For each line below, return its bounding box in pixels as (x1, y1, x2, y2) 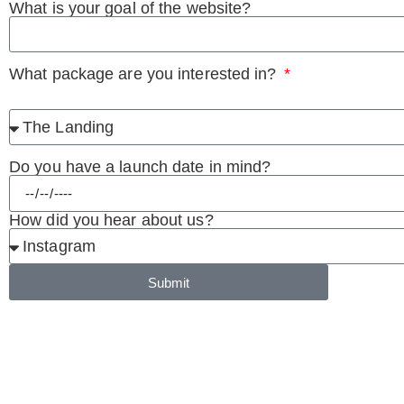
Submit (148, 274, 189, 290)
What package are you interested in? (9, 65, 281, 83)
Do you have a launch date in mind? (9, 158, 271, 176)
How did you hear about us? (9, 211, 214, 229)
